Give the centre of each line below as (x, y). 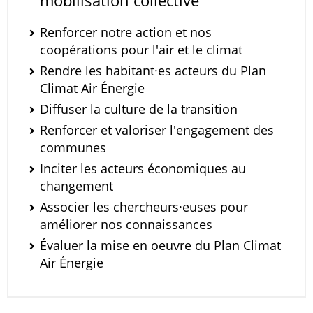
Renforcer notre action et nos (126, 32)
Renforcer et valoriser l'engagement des (157, 130)
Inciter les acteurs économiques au (143, 168)
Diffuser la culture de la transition (139, 109)
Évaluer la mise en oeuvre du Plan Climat (160, 245)
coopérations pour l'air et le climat (141, 50)
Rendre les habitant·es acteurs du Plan (153, 71)
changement (77, 186)
